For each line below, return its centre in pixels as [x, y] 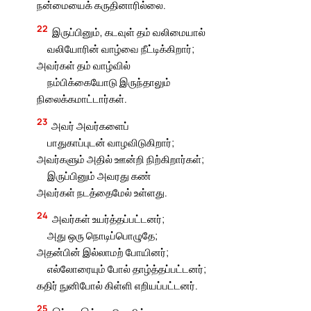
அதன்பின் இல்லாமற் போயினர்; [103, 252]
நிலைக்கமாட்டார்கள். [82, 99]
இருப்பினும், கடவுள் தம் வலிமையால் [129, 32]
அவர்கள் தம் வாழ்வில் [84, 66]
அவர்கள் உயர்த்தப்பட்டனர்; [109, 219]
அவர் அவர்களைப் [91, 125]
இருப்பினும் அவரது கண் [99, 175]
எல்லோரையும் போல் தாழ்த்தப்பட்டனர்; [126, 269]
